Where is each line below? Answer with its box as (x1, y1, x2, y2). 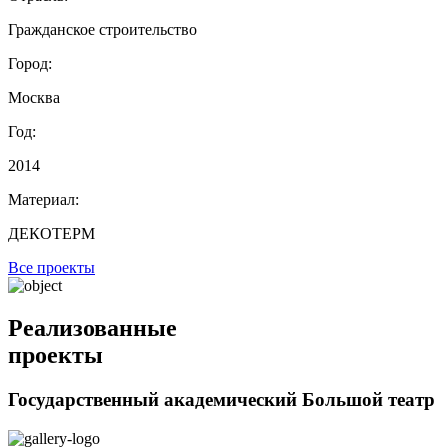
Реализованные (8, 315, 177, 342)
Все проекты (8, 259, 95, 277)
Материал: (8, 191, 79, 209)
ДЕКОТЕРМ (8, 225, 95, 243)
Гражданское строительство (8, 21, 197, 39)
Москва (8, 89, 60, 107)
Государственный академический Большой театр (8, 389, 435, 411)
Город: (8, 55, 52, 73)
